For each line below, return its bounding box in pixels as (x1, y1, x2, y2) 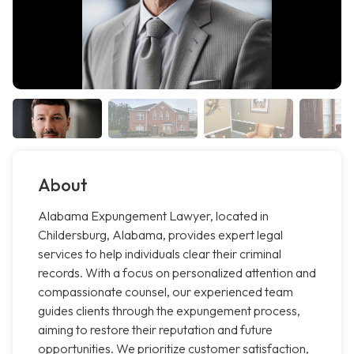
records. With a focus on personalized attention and (38, 265, 316, 281)
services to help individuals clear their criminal (38, 246, 281, 262)
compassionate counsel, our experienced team (38, 284, 293, 300)
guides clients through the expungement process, (38, 303, 300, 319)
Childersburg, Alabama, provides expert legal (38, 227, 283, 243)
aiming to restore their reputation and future (38, 322, 273, 338)
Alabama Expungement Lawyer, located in (38, 208, 269, 224)
